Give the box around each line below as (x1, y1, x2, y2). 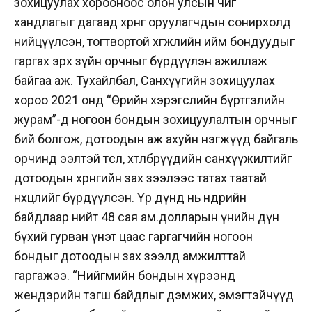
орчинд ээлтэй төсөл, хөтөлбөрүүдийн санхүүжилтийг (14, 150, 292, 166)
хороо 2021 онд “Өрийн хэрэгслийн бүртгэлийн (14, 92, 285, 107)
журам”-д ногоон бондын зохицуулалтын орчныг (14, 111, 297, 127)
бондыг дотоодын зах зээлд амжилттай (14, 248, 246, 263)
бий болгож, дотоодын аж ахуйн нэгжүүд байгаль (14, 131, 298, 146)
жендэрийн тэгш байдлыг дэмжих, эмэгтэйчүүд (14, 287, 294, 302)
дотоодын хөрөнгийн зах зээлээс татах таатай (14, 170, 267, 185)
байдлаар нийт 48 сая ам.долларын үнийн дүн (14, 209, 279, 224)
